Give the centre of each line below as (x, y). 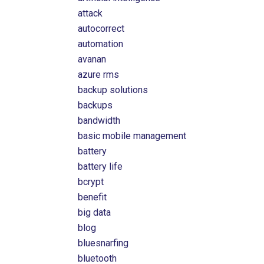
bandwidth (99, 121)
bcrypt (91, 182)
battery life (100, 166)
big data (95, 212)
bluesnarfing (103, 243)
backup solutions (113, 90)
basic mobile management (132, 136)
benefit (93, 197)
